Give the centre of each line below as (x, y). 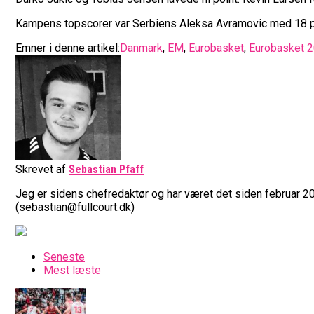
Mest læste (72, 270)
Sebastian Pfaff (106, 169)
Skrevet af (41, 169)
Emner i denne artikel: (68, 48)
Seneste (64, 257)
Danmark (141, 48)
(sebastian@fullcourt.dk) (75, 207)
